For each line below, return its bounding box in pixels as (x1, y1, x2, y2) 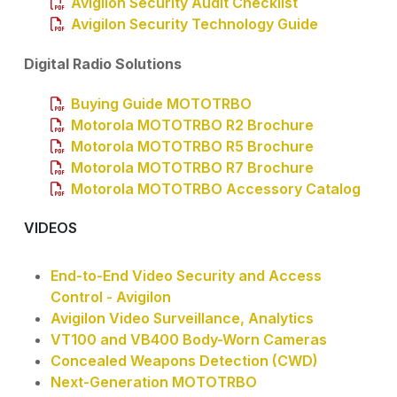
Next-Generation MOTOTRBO (51, 372, 257, 391)
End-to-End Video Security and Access (51, 266, 322, 284)
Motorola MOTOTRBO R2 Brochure (71, 115, 314, 134)
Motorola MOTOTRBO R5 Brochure (71, 136, 314, 155)
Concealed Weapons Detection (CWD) (51, 351, 318, 370)
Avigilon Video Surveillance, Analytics (51, 308, 314, 327)
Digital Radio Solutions (24, 54, 182, 73)
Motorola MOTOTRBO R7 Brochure (71, 158, 314, 176)
